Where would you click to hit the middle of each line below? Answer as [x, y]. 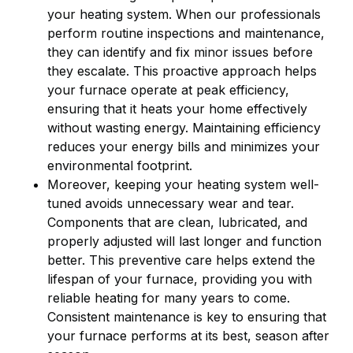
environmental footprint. [120, 165]
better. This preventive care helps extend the [181, 260]
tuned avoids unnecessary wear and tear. [171, 203]
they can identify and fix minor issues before [180, 52]
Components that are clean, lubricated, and [177, 222]
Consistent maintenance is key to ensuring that [187, 316]
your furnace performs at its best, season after [188, 335]
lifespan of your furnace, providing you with [180, 279]
